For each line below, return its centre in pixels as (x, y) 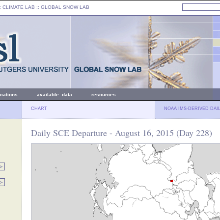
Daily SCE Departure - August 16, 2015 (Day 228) (122, 133)
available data (55, 95)
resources (104, 95)
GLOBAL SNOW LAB (65, 7)
